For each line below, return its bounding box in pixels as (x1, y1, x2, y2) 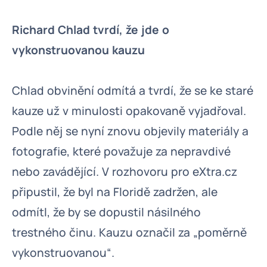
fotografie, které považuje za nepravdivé (12, 144, 231, 159)
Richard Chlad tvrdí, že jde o (12, 22, 169, 38)
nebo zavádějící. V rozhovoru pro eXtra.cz (12, 164, 237, 179)
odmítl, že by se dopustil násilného (12, 204, 201, 220)
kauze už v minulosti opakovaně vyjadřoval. (12, 103, 246, 119)
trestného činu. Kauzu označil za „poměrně (12, 225, 247, 240)
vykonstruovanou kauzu (12, 42, 145, 58)
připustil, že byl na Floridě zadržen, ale (12, 184, 218, 200)
